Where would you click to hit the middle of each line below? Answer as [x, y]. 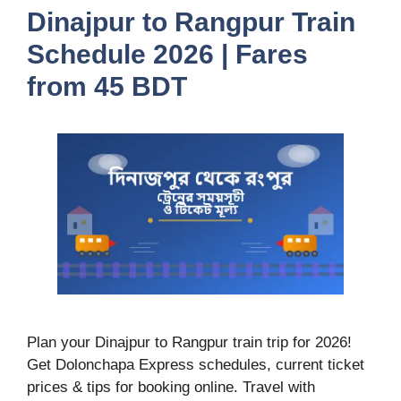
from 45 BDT [107, 87]
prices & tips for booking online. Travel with [171, 387]
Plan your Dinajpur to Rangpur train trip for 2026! [189, 342]
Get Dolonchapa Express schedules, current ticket [196, 364]
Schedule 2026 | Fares [167, 55]
